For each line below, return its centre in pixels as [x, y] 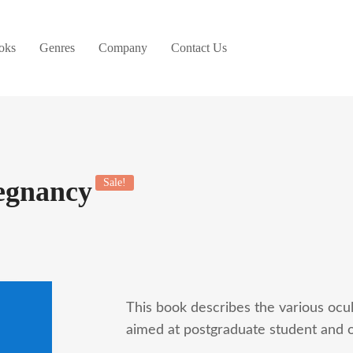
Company [123, 48]
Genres [57, 48]
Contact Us [199, 48]
